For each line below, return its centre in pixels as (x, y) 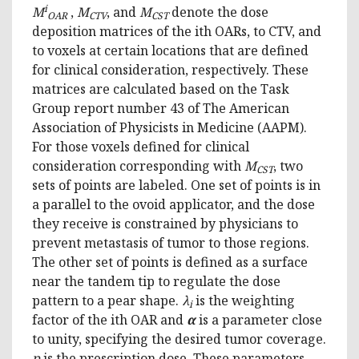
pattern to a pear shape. (107, 300)
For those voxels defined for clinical (141, 146)
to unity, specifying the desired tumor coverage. (179, 339)
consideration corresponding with (138, 165)
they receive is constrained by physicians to (165, 223)
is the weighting (244, 300)
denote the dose (218, 12)
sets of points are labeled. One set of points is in (176, 185)
